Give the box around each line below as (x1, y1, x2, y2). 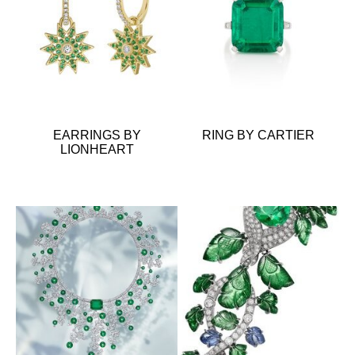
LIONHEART (59, 142, 134, 156)
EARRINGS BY (52, 128, 141, 142)
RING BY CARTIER (202, 128, 315, 142)
